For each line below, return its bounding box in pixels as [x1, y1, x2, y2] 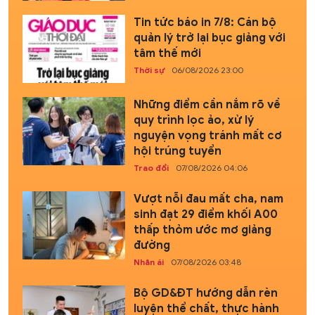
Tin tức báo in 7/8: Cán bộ [133, 15, 276, 30]
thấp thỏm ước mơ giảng [133, 223, 271, 238]
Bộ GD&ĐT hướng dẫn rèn [133, 286, 278, 301]
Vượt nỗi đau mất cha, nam [133, 192, 283, 207]
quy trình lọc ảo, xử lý [133, 113, 254, 128]
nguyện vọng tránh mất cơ [133, 129, 282, 143]
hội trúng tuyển [133, 144, 221, 159]
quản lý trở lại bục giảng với [133, 30, 285, 45]
